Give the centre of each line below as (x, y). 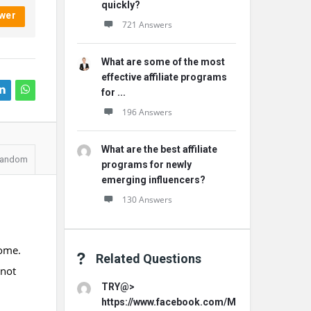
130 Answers (147, 200)
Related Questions (149, 259)
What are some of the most (163, 62)
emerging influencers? (153, 180)
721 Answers (147, 25)
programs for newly (146, 165)
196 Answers (147, 112)
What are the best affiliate (159, 149)
